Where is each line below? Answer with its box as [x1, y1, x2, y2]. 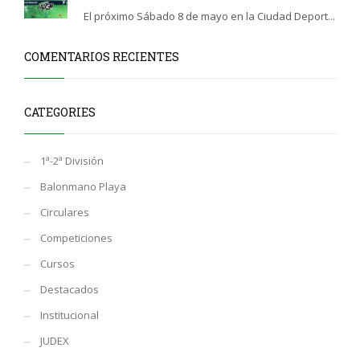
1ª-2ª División [40, 153, 104, 169]
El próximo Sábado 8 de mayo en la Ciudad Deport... [84, 9, 335, 24]
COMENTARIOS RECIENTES [24, 49, 179, 65]
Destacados [40, 282, 99, 297]
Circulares [40, 205, 89, 220]
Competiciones [40, 231, 112, 246]
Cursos [40, 256, 75, 272]
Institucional [40, 308, 99, 323]
